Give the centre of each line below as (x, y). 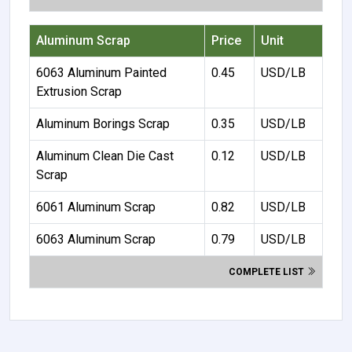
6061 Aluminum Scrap (96, 207)
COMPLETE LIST (268, 271)
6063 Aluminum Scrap (96, 239)
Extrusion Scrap (79, 91)
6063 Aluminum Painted (101, 72)
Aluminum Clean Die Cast (105, 156)
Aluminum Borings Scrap (103, 123)
